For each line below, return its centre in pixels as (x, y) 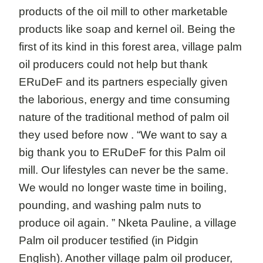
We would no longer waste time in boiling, (123, 188)
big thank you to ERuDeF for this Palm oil (122, 152)
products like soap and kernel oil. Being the (127, 29)
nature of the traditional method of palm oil (124, 117)
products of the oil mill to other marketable (123, 11)
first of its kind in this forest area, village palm (130, 47)
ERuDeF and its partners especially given (123, 82)
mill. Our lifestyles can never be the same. (124, 170)
